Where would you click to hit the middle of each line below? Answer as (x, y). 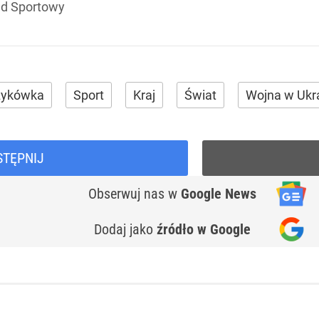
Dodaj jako (125, 230)
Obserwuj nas (128, 194)
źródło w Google (204, 230)
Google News (219, 194)
